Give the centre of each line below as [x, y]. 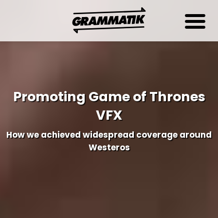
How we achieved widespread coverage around [109, 135]
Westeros [109, 147]
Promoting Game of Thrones [109, 97]
